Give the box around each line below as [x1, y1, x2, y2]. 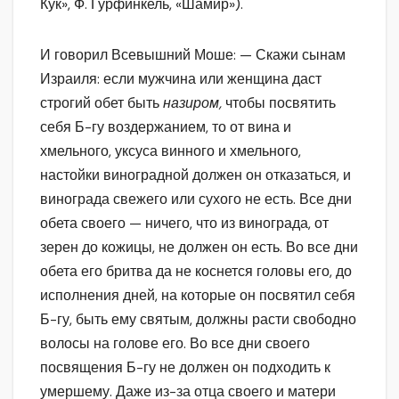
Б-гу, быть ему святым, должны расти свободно [40, 310, 356, 330]
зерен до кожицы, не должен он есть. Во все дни [40, 238, 358, 257]
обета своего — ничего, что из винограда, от [40, 214, 329, 233]
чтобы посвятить [225, 94, 336, 113]
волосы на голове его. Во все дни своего [40, 334, 310, 354]
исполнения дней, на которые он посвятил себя [40, 286, 355, 305]
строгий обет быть [40, 94, 163, 113]
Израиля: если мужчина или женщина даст [40, 69, 322, 89]
